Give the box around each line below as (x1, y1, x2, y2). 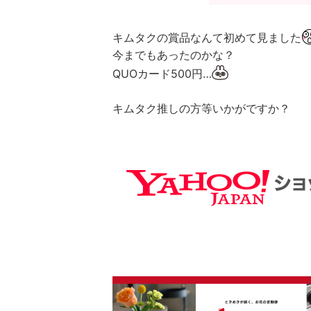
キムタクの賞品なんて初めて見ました (112, 31, 301, 44)
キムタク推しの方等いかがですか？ (112, 101, 290, 115)
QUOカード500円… (112, 67, 212, 81)
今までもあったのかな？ (112, 48, 235, 62)
